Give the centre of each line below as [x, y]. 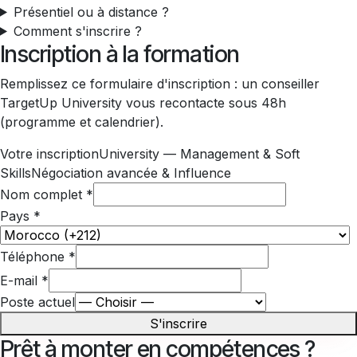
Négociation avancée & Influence [131, 173]
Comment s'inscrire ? [77, 31]
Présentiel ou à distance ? [91, 12]
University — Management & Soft [199, 153]
